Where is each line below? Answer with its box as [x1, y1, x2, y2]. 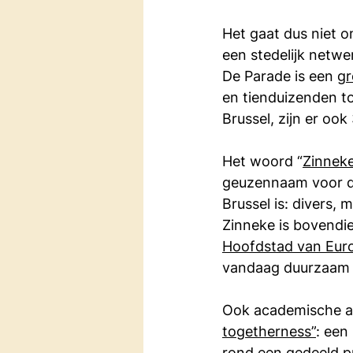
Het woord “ [222, 152, 303, 169]
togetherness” [222, 322, 316, 340]
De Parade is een [222, 67, 337, 84]
